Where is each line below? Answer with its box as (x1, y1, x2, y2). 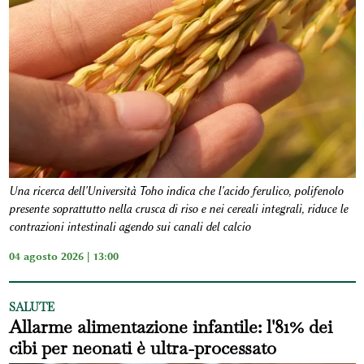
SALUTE (8, 299, 54, 314)
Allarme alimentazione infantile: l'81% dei (8, 314, 332, 338)
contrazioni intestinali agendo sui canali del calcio (8, 219, 250, 234)
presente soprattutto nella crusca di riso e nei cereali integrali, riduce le (8, 201, 348, 216)
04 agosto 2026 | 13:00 (8, 249, 119, 262)
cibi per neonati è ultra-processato (8, 336, 276, 359)
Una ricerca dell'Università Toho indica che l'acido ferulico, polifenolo (8, 184, 343, 198)
